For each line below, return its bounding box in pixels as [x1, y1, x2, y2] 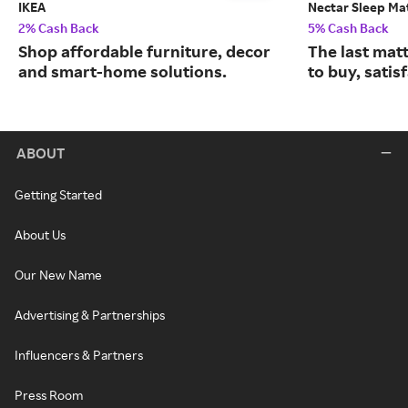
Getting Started [15, 187, 102, 203]
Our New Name [15, 267, 102, 283]
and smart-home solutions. [18, 61, 227, 82]
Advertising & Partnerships [15, 307, 165, 323]
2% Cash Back [18, 20, 99, 36]
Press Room [15, 387, 83, 403]
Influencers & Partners [15, 347, 143, 363]
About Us [15, 227, 66, 243]
